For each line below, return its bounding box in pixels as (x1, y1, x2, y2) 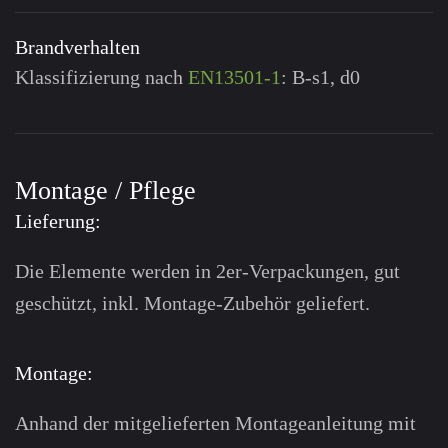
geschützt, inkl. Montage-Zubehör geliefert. (15, 291, 370, 314)
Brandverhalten (15, 35, 140, 58)
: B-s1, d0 (281, 65, 360, 88)
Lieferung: (15, 209, 101, 232)
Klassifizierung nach (15, 65, 188, 88)
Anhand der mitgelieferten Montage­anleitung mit (15, 411, 416, 434)
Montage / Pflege (15, 175, 196, 205)
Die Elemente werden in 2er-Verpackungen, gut (15, 259, 400, 282)
